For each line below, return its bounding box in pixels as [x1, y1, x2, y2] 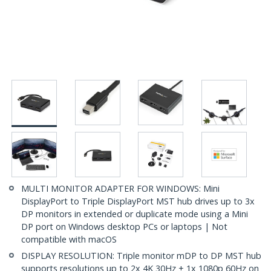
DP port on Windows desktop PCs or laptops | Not [21, 221, 227, 233]
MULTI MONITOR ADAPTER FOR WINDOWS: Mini [21, 183, 220, 195]
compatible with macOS [21, 233, 117, 246]
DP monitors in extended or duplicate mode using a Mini [21, 208, 248, 220]
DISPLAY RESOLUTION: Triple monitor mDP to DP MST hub [21, 250, 261, 262]
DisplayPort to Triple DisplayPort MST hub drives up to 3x [21, 195, 255, 207]
